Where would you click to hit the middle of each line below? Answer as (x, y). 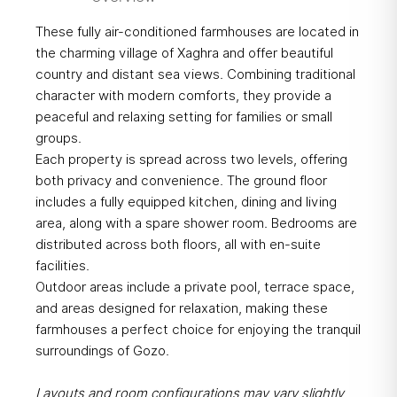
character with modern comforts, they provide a (183, 96)
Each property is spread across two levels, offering (191, 160)
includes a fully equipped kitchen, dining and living (186, 202)
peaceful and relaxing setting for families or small (183, 117)
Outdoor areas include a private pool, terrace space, (195, 288)
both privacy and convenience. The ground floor (181, 181)
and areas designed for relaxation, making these (181, 309)
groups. (58, 139)
